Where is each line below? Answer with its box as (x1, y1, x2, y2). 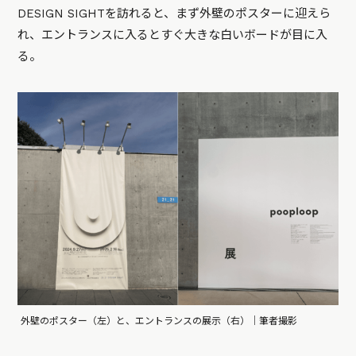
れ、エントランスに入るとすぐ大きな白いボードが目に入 (17, 27, 328, 42)
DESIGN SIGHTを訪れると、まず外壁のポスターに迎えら (17, 6, 331, 21)
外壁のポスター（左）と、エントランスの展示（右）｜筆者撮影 (21, 315, 298, 327)
